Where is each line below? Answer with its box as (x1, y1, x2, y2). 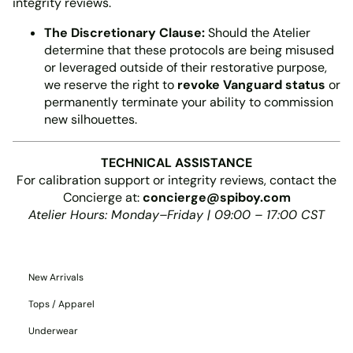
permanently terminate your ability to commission (44, 94, 333, 110)
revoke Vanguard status (177, 76, 325, 93)
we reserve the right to (44, 76, 177, 93)
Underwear (28, 325, 78, 337)
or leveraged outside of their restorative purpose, (44, 59, 327, 76)
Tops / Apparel (28, 298, 95, 310)
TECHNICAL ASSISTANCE (101, 154, 252, 171)
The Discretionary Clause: (44, 24, 205, 41)
